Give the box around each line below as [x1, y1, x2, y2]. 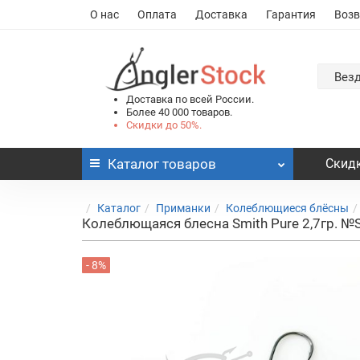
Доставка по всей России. [126, 92, 254, 105]
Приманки [156, 201, 211, 215]
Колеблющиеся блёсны [226, 201, 349, 215]
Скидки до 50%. [126, 118, 202, 131]
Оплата [137, 8, 177, 21]
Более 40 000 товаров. [126, 105, 232, 118]
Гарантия [266, 8, 316, 21]
